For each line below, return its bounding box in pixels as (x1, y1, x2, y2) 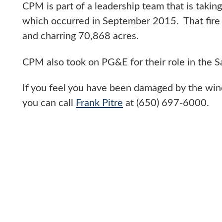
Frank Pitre (76, 98, 123, 109)
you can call (22, 98, 73, 109)
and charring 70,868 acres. (22, 31, 144, 42)
